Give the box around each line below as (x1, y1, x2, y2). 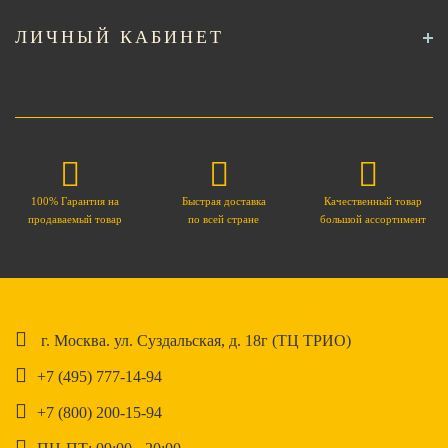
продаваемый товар (27, 213, 122, 225)
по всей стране (188, 213, 260, 225)
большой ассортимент (320, 213, 427, 225)
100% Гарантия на (30, 195, 119, 207)
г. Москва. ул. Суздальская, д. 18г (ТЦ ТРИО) (37, 332, 351, 349)
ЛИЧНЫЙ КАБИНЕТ (15, 27, 224, 47)
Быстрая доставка (181, 195, 266, 207)
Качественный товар (324, 195, 423, 207)
